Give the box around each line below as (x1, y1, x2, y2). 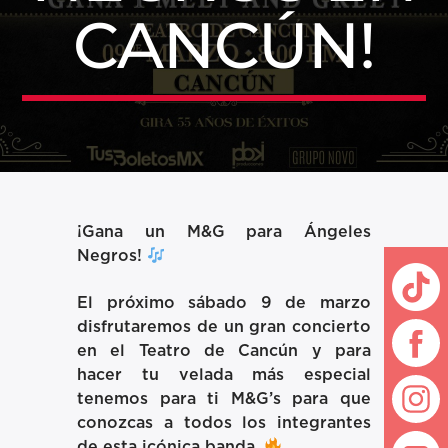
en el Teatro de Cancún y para (77, 342, 371, 359)
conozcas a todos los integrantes (77, 414, 371, 431)
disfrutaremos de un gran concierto (77, 318, 371, 335)
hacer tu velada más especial (77, 366, 371, 383)
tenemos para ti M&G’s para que (77, 390, 371, 407)
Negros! (77, 248, 148, 265)
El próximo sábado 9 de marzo (77, 294, 371, 311)
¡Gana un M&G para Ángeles (77, 224, 371, 241)
